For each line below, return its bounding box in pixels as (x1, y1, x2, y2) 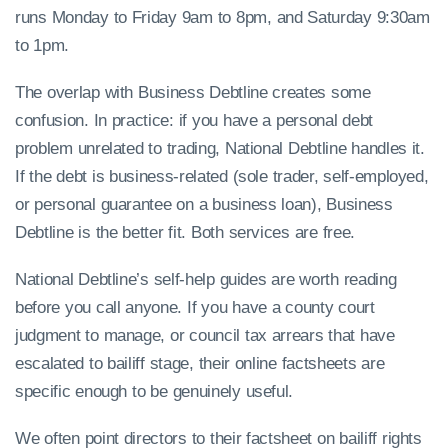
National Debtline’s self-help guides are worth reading (15, 270, 397, 290)
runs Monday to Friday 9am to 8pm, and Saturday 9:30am (15, 8, 430, 28)
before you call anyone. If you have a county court (15, 298, 375, 318)
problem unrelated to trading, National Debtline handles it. (15, 139, 425, 159)
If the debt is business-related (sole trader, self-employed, (15, 167, 429, 187)
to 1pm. (15, 36, 69, 56)
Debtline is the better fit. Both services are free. (15, 223, 355, 243)
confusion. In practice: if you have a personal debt (15, 111, 373, 131)
